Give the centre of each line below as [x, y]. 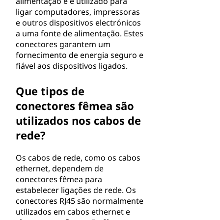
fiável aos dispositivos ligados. [72, 66]
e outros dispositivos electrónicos [78, 23]
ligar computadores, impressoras [78, 12]
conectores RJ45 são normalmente [80, 201]
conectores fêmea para [59, 179]
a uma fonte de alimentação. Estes [80, 33]
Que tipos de [50, 91]
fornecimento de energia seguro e [80, 55]
